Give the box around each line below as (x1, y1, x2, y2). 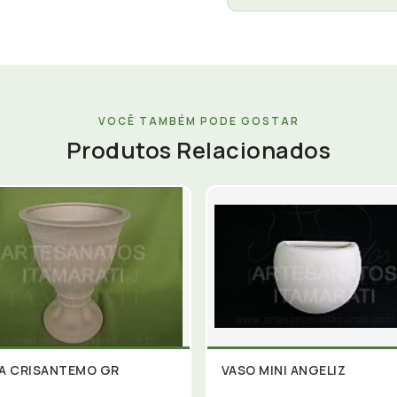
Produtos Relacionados (66, 135, 331, 166)
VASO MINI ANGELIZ (221, 361, 346, 378)
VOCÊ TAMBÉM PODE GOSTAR (97, 113, 300, 128)
